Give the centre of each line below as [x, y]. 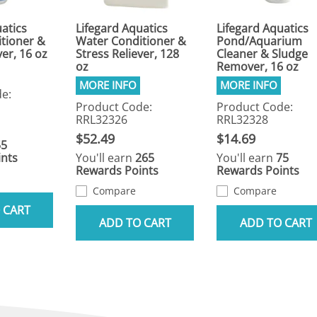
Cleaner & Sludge [263, 54]
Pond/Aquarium [260, 41]
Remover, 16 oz [258, 67]
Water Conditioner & [131, 41]
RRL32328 [243, 120]
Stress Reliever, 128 [128, 54]
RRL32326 [102, 120]
